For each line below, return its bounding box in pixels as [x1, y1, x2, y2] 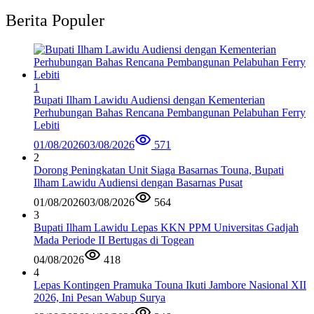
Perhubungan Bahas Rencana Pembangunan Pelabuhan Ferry [34, 107, 306, 119]
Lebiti [34, 119, 60, 132]
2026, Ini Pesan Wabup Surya [34, 292, 165, 304]
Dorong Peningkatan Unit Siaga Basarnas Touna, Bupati [34, 164, 284, 177]
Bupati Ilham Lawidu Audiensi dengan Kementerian [34, 94, 265, 107]
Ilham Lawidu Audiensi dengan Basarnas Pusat [34, 177, 243, 189]
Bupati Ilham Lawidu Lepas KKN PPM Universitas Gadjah [34, 221, 299, 234]
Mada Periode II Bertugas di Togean [34, 234, 194, 247]
